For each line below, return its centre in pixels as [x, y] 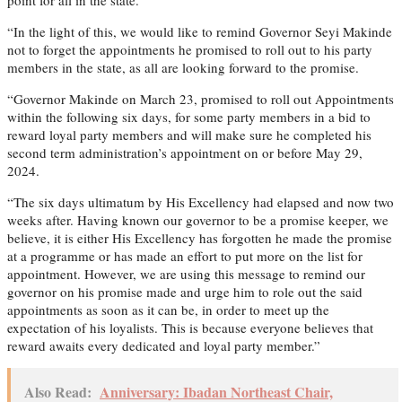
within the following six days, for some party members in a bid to [189, 116]
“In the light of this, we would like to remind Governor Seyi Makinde [200, 31]
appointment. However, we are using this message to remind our [186, 273]
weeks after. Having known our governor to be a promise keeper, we [198, 219]
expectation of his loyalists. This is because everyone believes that [190, 327]
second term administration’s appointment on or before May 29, [185, 152]
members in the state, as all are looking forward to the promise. [183, 67]
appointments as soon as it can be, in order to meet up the [168, 309]
